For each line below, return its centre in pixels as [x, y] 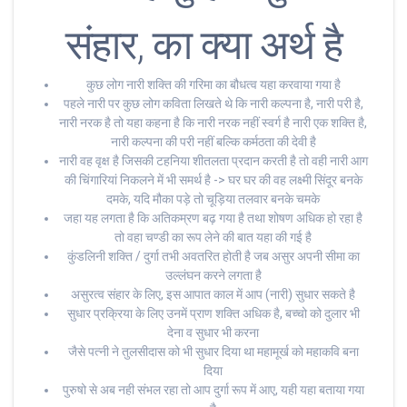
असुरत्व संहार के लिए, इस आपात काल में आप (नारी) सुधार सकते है [213, 295]
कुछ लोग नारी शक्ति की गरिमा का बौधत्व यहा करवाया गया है [213, 85]
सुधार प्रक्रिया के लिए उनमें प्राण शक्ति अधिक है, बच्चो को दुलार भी [213, 314]
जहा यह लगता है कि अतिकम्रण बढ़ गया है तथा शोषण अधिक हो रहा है [213, 218]
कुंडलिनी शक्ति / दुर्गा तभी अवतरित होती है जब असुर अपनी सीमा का [213, 257]
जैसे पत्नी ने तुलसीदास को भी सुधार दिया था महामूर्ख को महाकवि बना [213, 352]
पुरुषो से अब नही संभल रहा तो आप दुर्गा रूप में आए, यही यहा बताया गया [213, 390]
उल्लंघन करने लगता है [213, 276]
